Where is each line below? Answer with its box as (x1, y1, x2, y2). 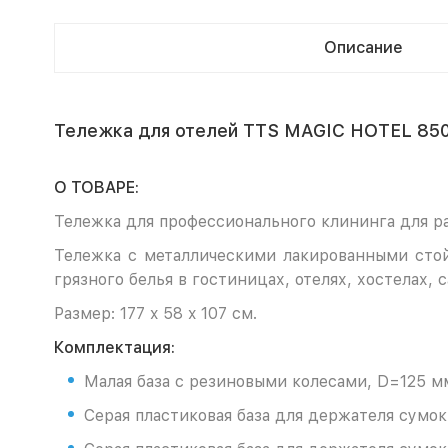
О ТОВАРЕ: (53, 178, 139, 197)
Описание (323, 38, 403, 57)
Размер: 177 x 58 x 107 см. (53, 304, 257, 323)
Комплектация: (53, 338, 175, 357)
